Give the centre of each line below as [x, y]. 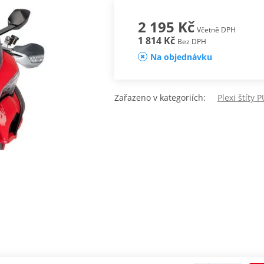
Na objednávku [181, 57]
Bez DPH [192, 42]
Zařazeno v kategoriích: [166, 98]
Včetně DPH [216, 30]
